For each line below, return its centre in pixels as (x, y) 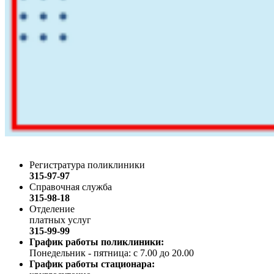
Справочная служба (71, 187)
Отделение (52, 209)
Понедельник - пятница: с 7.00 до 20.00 (112, 253)
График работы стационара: (92, 264)
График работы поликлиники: (97, 242)
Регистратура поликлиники (87, 165)
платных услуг (60, 220)
